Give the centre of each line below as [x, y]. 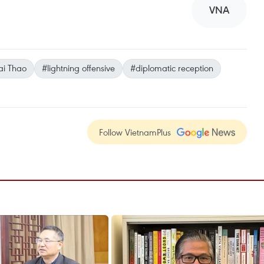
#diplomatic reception [172, 68]
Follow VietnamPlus [135, 132]
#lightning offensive [78, 68]
